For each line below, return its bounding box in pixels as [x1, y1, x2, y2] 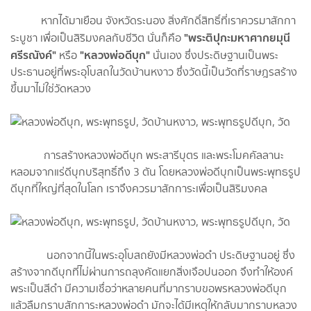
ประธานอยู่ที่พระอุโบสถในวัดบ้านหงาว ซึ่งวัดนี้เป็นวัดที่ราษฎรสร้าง [10, 63, 297, 80]
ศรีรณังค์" [10, 45, 56, 64]
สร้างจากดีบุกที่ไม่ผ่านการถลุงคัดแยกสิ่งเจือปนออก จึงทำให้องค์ [10, 263, 293, 280]
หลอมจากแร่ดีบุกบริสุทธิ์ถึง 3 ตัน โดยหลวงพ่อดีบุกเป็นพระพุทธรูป [10, 163, 301, 180]
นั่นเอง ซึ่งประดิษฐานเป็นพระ [153, 47, 278, 63]
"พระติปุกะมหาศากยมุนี [184, 28, 290, 47]
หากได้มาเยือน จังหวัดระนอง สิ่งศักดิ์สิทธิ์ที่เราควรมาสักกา [10, 12, 296, 28]
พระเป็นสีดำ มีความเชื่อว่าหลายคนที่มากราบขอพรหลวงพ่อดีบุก [10, 280, 287, 296]
